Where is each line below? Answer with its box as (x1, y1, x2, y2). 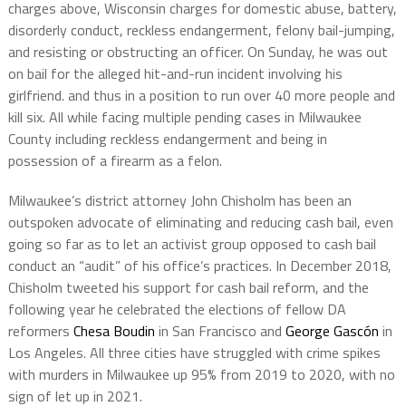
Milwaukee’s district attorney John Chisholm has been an (7, 189, 352, 212)
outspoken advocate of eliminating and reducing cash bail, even (7, 211, 393, 234)
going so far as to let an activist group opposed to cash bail (7, 233, 376, 256)
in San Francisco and (154, 320, 285, 343)
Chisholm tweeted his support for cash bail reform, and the (7, 276, 369, 299)
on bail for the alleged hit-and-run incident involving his (7, 63, 343, 85)
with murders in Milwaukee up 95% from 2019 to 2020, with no (7, 363, 395, 386)
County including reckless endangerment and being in (7, 128, 327, 150)
